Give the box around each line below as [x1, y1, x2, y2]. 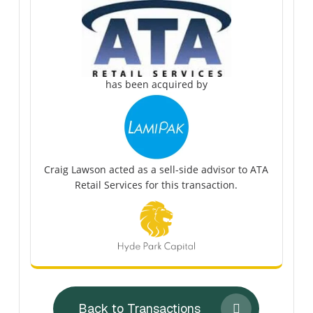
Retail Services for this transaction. [75, 177, 238, 191]
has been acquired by [105, 77, 208, 91]
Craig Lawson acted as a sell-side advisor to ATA [44, 162, 269, 176]
